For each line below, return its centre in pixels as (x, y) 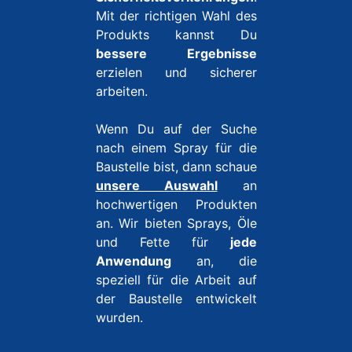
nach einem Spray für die (176, 148)
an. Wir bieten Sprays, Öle (176, 223)
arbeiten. (121, 91)
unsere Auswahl (156, 185)
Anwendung (133, 261)
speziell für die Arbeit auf (176, 280)
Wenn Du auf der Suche (176, 129)
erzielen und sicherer (176, 72)
